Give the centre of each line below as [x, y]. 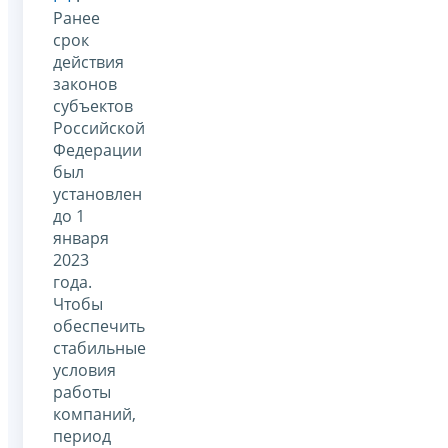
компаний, [94, 413]
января [81, 237]
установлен [97, 193]
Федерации [97, 149]
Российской [99, 127]
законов [85, 83]
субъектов [93, 105]
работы [82, 391]
